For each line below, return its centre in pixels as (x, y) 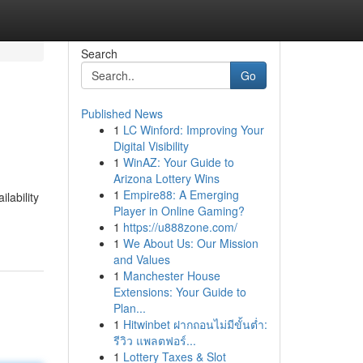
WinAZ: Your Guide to (178, 162)
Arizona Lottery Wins (166, 178)
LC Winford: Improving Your (193, 130)
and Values (141, 259)
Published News (122, 113)
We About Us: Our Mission (190, 243)
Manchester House (171, 275)
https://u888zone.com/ (180, 227)
